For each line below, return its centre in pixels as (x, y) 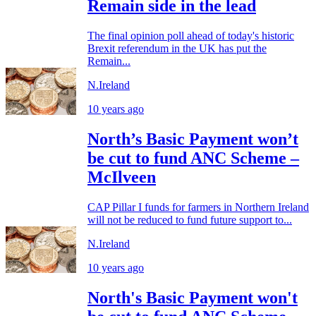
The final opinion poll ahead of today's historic (191, 35)
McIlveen (122, 177)
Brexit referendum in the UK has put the (177, 48)
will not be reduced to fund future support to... (190, 219)
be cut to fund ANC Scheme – (193, 158)
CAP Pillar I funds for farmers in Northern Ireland (198, 207)
